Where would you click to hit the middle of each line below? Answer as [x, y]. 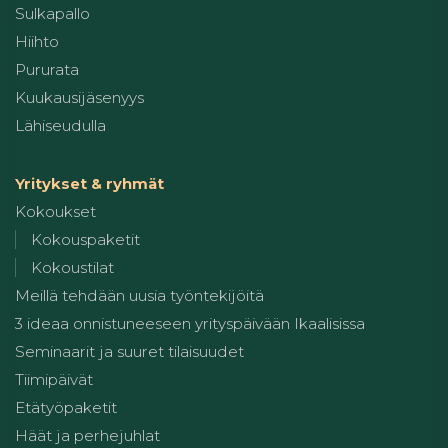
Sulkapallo [52, 14]
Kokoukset [55, 212]
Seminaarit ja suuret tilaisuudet [129, 352]
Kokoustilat [72, 268]
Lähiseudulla [60, 126]
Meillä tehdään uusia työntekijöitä [139, 296]
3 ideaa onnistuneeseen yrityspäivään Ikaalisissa [190, 324]
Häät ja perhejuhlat [87, 436]
